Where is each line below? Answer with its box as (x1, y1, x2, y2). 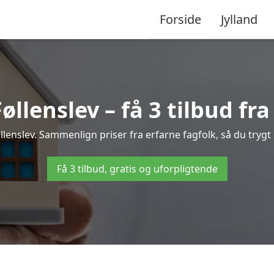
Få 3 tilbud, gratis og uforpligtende (56, 162, 218, 176)
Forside (160, 10, 201, 28)
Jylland (221, 10, 257, 28)
